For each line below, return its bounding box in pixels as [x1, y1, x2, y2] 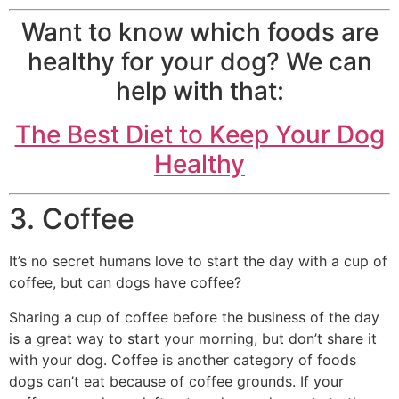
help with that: [115, 76, 284, 107]
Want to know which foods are [20, 17, 379, 48]
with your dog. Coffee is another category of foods [9, 350, 356, 369]
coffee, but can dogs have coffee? [9, 273, 241, 292]
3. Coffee [9, 201, 134, 237]
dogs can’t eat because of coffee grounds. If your [9, 371, 344, 390]
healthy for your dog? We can [27, 46, 372, 77]
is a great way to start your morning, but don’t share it [9, 329, 377, 347]
